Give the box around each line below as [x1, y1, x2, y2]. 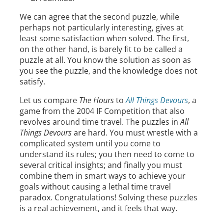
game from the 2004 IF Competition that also [20, 106, 185, 117]
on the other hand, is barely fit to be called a [20, 44, 183, 55]
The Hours [79, 95, 114, 106]
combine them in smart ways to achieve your [20, 170, 186, 182]
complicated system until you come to [20, 138, 161, 149]
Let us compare [20, 95, 79, 106]
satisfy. [20, 76, 45, 87]
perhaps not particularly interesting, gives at [20, 22, 184, 33]
